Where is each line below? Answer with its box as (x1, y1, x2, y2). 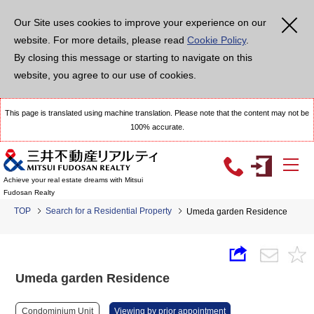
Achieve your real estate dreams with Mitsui (4, 176, 143, 184)
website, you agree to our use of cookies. (14, 69, 196, 81)
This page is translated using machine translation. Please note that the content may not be (5, 109, 309, 117)
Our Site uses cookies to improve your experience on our (14, 17, 266, 28)
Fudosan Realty (4, 189, 55, 197)
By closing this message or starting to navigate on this (14, 52, 252, 63)
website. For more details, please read (14, 34, 187, 46)
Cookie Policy (187, 34, 246, 46)
